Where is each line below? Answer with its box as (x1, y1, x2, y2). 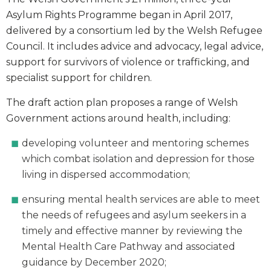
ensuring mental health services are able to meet (22, 193, 261, 205)
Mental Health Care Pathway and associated (22, 240, 235, 252)
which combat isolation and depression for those (22, 152, 255, 165)
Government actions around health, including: (6, 112, 230, 124)
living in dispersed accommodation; (22, 168, 190, 180)
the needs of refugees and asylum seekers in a (22, 209, 246, 221)
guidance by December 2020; (22, 256, 166, 268)
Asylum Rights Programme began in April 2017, (6, 8, 232, 21)
